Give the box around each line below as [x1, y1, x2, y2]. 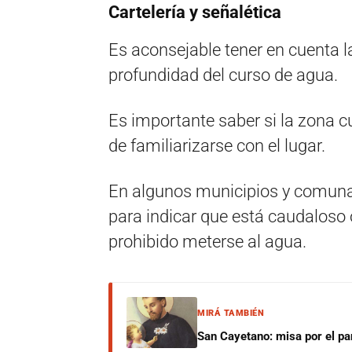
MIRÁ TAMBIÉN [197, 308, 264, 318]
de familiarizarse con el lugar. [108, 136, 325, 156]
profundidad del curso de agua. [108, 65, 338, 85]
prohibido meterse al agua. [108, 232, 306, 251]
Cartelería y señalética [108, 2, 281, 22]
